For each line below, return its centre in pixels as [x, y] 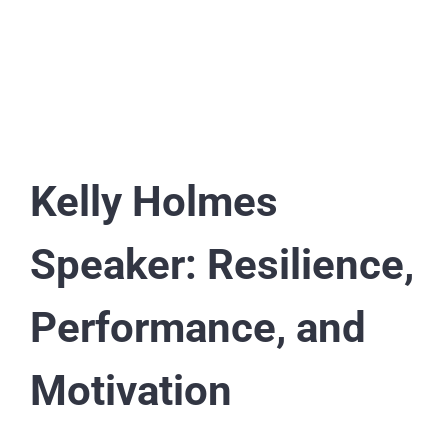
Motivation [130, 391]
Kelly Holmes [153, 202]
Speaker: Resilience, [221, 265]
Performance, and [197, 328]
